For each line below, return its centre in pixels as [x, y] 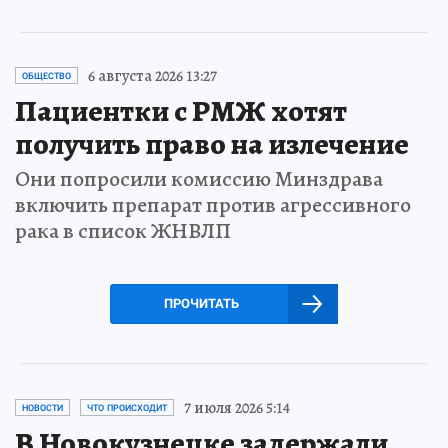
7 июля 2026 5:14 [237, 407]
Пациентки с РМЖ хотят [181, 110]
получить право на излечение [212, 143]
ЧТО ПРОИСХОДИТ [127, 407]
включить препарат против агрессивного [213, 204]
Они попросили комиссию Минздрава [199, 178]
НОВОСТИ [42, 407]
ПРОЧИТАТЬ [201, 303]
